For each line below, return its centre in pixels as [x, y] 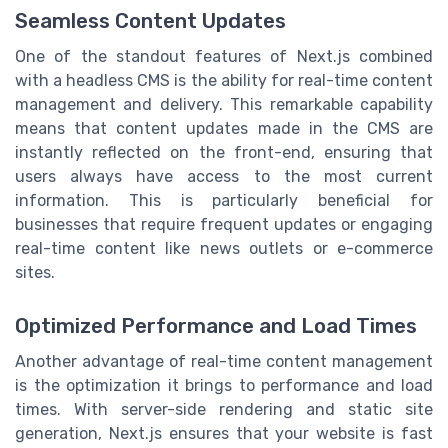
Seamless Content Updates [150, 21]
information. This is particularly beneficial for [224, 201]
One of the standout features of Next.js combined [224, 57]
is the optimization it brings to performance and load [224, 386]
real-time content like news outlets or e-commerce [224, 249]
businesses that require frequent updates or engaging [224, 225]
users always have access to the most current [224, 177]
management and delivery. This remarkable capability [224, 105]
